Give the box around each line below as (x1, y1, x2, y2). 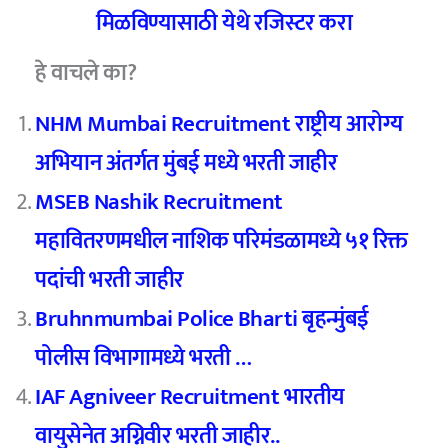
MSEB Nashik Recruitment (35, 182, 283, 221)
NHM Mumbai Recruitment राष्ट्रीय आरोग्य (35, 104, 403, 143)
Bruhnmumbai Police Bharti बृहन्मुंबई (35, 299, 369, 338)
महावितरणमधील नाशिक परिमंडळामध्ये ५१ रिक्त (35, 221, 408, 260)
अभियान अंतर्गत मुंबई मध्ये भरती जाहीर (35, 143, 338, 182)
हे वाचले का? (35, 54, 137, 93)
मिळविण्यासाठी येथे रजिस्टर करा (95, 3, 353, 42)
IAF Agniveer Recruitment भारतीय (35, 377, 345, 416)
